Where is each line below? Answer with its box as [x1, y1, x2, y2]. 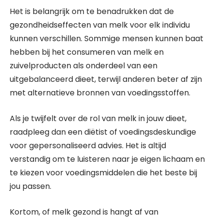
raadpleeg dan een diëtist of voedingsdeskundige [10, 126, 196, 138]
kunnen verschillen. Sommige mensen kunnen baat [10, 33, 203, 44]
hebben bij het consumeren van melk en [10, 46, 164, 58]
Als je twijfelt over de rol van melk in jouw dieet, [10, 113, 186, 124]
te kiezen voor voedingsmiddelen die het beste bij [10, 167, 197, 178]
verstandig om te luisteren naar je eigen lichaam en [10, 154, 205, 165]
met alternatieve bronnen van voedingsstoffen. [10, 87, 190, 98]
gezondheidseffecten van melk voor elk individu [10, 19, 190, 31]
